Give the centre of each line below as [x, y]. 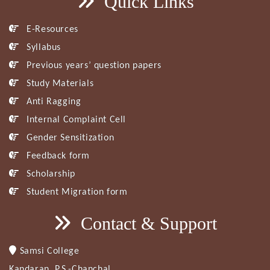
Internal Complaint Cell [75, 120]
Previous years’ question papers [93, 65]
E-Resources [51, 29]
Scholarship [49, 174]
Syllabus [42, 47]
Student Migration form [76, 192]
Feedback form [57, 156]
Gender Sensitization [69, 138]
